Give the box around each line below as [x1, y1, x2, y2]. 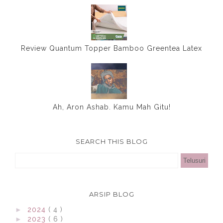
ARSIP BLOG [89, 190, 134, 198]
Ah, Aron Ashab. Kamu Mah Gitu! [52, 103, 171, 111]
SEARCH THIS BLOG [75, 137, 148, 145]
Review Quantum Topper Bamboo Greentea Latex [21, 44, 202, 52]
